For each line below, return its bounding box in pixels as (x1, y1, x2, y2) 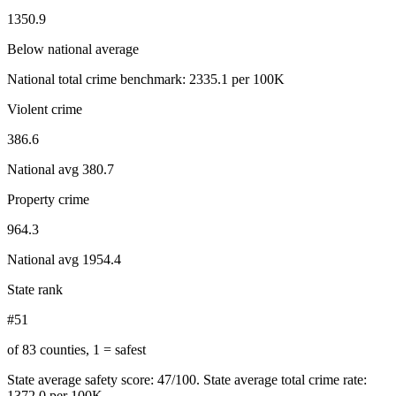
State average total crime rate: (200, 371, 367, 387)
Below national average (7, 41, 139, 57)
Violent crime (7, 101, 82, 117)
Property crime (7, 191, 89, 207)
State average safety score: (7, 371, 157, 387)
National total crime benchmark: (7, 71, 189, 87)
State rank (7, 281, 63, 297)
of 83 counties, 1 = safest (7, 341, 146, 357)
